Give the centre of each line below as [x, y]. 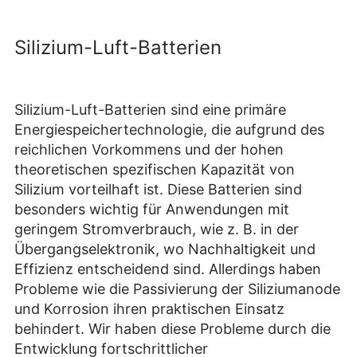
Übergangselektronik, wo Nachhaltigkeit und [165, 249]
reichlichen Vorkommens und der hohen [149, 150]
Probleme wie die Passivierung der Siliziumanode [177, 289]
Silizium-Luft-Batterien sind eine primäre [150, 110]
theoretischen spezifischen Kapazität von [155, 170]
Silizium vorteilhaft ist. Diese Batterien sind [158, 190]
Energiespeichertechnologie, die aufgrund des [169, 130]
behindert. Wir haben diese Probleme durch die [173, 329]
